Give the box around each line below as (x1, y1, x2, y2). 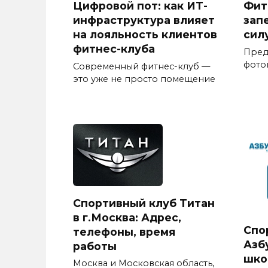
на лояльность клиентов (73, 28, 217, 41)
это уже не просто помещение (73, 73, 215, 84)
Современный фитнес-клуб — (73, 60, 210, 72)
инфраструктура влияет (73, 13, 215, 26)
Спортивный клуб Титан (73, 196, 215, 209)
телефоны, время (73, 225, 175, 238)
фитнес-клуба (73, 42, 155, 55)
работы (73, 239, 117, 252)
